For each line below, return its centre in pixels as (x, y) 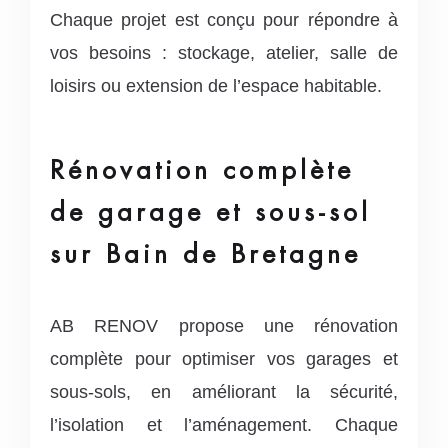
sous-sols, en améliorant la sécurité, (224, 391)
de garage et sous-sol (210, 211)
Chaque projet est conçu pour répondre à (224, 19)
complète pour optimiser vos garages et (224, 358)
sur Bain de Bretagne (205, 253)
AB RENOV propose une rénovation (224, 325)
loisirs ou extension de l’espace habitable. (216, 85)
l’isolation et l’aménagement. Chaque (224, 424)
